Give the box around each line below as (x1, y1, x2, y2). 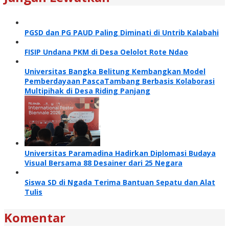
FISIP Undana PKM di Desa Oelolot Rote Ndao (25, 47, 188, 57)
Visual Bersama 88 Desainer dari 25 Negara (25, 157, 182, 168)
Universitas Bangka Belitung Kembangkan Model (25, 66, 205, 76)
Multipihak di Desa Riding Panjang (25, 85, 150, 96)
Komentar (4, 209, 65, 226)
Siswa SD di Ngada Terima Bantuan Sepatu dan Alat (25, 177, 215, 187)
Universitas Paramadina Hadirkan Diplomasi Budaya (25, 148, 216, 158)
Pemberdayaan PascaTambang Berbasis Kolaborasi (25, 76, 215, 86)
